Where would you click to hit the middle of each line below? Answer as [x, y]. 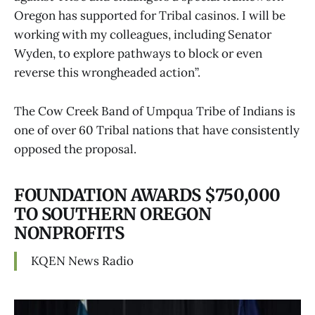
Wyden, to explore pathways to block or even [138, 54]
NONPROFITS [69, 233]
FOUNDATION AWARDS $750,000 [147, 195]
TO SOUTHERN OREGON [113, 214]
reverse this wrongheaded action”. [107, 73]
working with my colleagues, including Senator [143, 35]
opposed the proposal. [75, 149]
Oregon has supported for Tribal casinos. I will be [150, 16]
